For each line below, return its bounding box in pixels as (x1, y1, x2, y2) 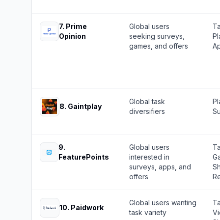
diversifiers (129, 107, 165, 115)
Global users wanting (129, 198, 196, 207)
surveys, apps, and (129, 163, 191, 171)
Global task (129, 97, 165, 106)
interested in (129, 153, 169, 161)
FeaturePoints (58, 153, 109, 161)
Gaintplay (68, 102, 102, 110)
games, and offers (129, 42, 188, 50)
